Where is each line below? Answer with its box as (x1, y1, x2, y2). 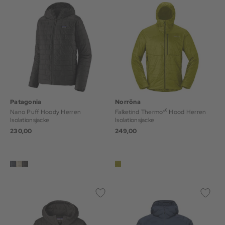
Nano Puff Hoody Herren (10, 108, 81, 116)
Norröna (115, 98, 141, 106)
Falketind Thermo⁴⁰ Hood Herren (115, 108, 206, 116)
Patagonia (10, 98, 42, 106)
